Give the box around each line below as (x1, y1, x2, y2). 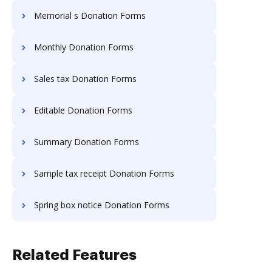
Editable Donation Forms (34, 104, 132, 116)
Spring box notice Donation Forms (34, 199, 169, 211)
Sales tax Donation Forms (34, 73, 137, 84)
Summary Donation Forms (34, 136, 139, 148)
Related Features (12, 248, 137, 262)
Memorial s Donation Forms (34, 10, 146, 21)
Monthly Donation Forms (34, 41, 134, 53)
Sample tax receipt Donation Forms (34, 168, 174, 179)
